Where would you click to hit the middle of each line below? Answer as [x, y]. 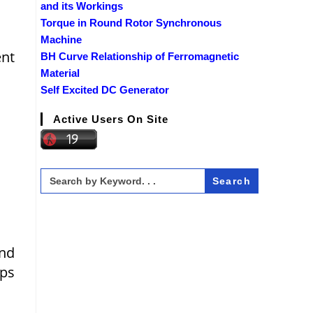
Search [57, 173]
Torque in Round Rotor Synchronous [131, 22]
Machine [61, 39]
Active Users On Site [111, 119]
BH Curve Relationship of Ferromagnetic [140, 56]
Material [60, 73]
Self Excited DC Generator [105, 89]
